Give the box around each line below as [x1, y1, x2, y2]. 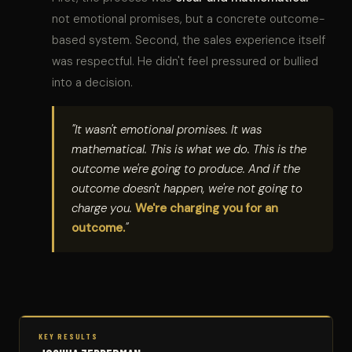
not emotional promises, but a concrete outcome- [52, 10, 324, 27]
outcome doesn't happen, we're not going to [71, 180, 302, 196]
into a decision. [52, 74, 133, 90]
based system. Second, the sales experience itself [52, 31, 325, 48]
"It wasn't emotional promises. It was [71, 121, 262, 137]
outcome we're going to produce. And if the [71, 160, 300, 177]
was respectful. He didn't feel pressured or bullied [52, 53, 318, 69]
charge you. [71, 200, 135, 216]
